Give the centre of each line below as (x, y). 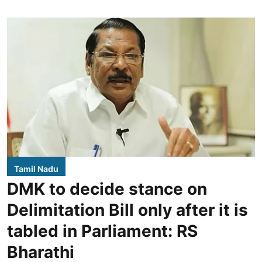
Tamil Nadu (36, 169)
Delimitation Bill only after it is (127, 210)
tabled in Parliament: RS (102, 231)
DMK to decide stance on (107, 189)
